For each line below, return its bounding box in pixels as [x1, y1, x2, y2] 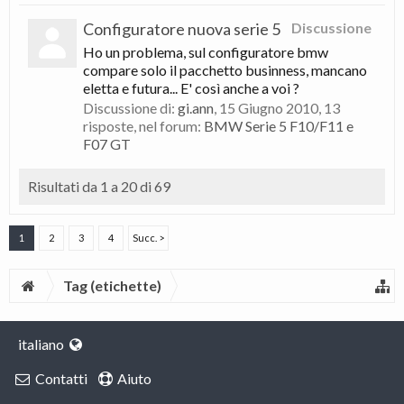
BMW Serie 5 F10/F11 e [204, 117, 353, 134]
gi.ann [178, 99, 214, 116]
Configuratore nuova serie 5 [83, 19, 280, 39]
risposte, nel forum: [83, 117, 204, 134]
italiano [18, 335, 64, 353]
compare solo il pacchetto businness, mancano [83, 61, 367, 78]
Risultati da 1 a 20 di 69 [28, 178, 170, 195]
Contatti [34, 370, 87, 387]
